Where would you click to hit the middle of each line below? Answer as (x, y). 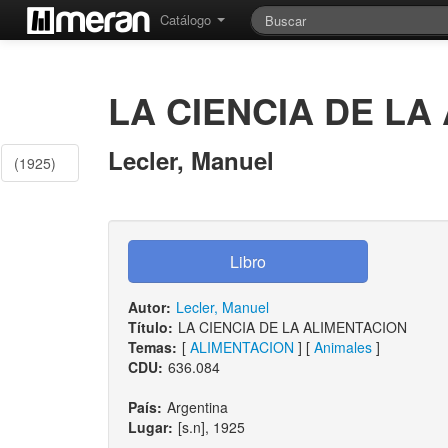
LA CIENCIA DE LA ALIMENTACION (292, 327)
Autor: (149, 307)
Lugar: (150, 427)
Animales (342, 347)
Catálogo (187, 19)
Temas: (152, 347)
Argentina (197, 407)
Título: (150, 327)
